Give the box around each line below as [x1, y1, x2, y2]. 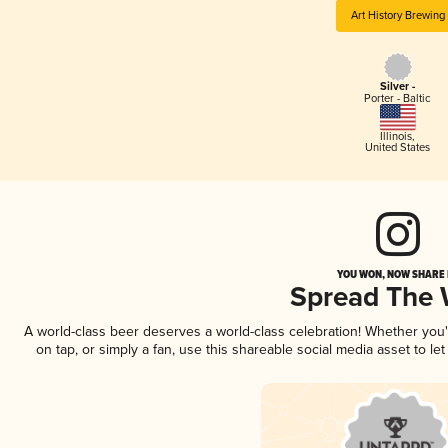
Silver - [380, 80, 416, 95]
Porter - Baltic [364, 92, 432, 106]
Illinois [380, 129, 413, 143]
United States [365, 140, 431, 154]
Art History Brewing [350, 8, 445, 22]
